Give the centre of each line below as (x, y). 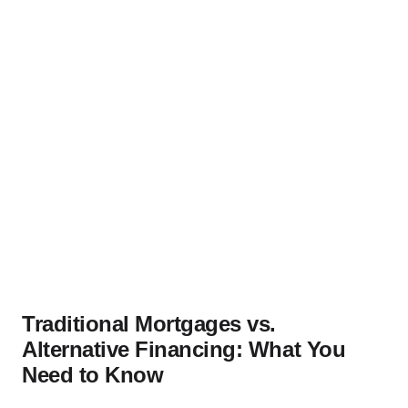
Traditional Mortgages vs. (149, 323)
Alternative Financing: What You (184, 349)
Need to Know (93, 374)
